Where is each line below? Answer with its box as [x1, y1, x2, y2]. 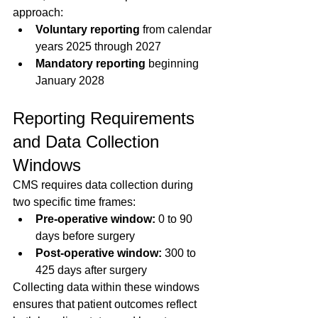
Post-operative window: [35, 247, 162, 259]
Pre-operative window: [35, 213, 155, 225]
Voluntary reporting [35, 23, 140, 35]
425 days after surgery [35, 264, 153, 276]
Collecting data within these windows [13, 281, 202, 293]
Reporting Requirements [13, 109, 199, 128]
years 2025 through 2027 [35, 40, 167, 53]
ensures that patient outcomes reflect [13, 298, 199, 310]
